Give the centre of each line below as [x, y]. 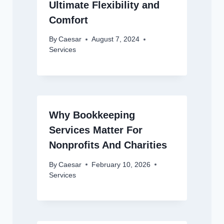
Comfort [70, 20]
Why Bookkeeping [92, 115]
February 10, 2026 [121, 164]
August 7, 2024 [115, 39]
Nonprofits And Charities [108, 145]
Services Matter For [95, 130]
